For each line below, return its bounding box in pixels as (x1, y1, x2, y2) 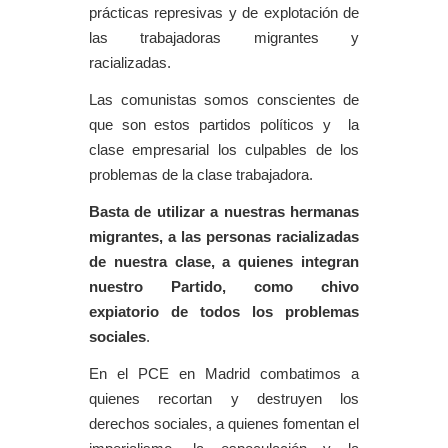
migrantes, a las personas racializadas (89, 229, 359, 245)
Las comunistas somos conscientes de (89, 92, 359, 108)
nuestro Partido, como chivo (89, 279, 359, 295)
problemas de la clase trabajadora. (89, 167, 313, 183)
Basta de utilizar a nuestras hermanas (89, 204, 359, 220)
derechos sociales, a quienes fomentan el (89, 416, 359, 432)
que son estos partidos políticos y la (89, 117, 359, 133)
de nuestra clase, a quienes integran (89, 254, 359, 270)
